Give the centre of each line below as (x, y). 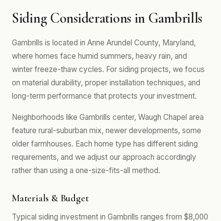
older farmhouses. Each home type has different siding (105, 144)
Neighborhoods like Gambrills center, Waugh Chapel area (108, 117)
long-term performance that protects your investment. (104, 96)
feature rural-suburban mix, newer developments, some (107, 130)
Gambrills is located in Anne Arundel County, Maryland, (104, 43)
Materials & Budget (50, 198)
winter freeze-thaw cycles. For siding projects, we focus (108, 69)
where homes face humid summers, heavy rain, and (99, 56)
